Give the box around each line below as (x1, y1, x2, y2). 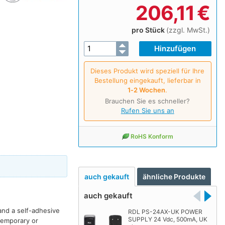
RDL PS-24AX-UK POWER (128, 208, 202, 216)
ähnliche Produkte (143, 172, 206, 181)
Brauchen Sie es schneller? (105, 96, 190, 105)
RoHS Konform (131, 132, 174, 140)
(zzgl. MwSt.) (166, 25, 210, 34)
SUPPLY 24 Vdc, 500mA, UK (128, 215, 207, 223)
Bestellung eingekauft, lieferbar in (94, 76, 201, 84)
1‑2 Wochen (128, 85, 166, 94)
